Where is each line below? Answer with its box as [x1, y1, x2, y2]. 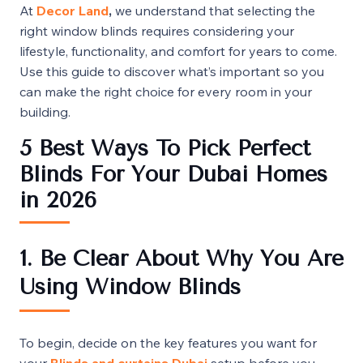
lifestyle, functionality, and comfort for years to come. [19, 42, 337, 59]
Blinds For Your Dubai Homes [19, 160, 327, 187]
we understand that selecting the [115, 2, 315, 19]
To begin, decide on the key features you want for [19, 334, 317, 351]
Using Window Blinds [19, 273, 241, 300]
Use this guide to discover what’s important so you [19, 62, 324, 79]
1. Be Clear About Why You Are [19, 245, 344, 271]
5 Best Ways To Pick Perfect [19, 135, 310, 161]
